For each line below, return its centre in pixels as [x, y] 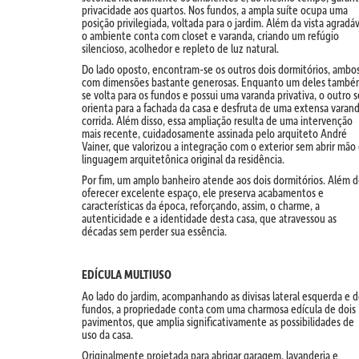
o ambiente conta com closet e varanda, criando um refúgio [210, 36]
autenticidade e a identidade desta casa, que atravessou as [209, 218]
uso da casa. [107, 335]
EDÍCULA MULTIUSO [127, 274]
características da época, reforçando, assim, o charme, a [201, 206]
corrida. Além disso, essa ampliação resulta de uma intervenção [217, 121]
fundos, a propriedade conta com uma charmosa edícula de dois [219, 309]
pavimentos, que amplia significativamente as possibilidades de [218, 322]
